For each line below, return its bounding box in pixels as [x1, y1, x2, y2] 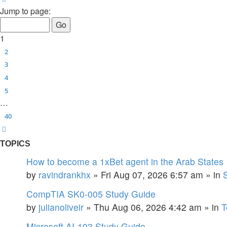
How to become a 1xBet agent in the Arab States [26, 155, 223, 168]
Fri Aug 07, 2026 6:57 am [101, 168, 203, 181]
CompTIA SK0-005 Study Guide [26, 187, 156, 200]
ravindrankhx [39, 168, 91, 181]
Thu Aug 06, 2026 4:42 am [94, 200, 202, 213]
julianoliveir [39, 200, 84, 213]
